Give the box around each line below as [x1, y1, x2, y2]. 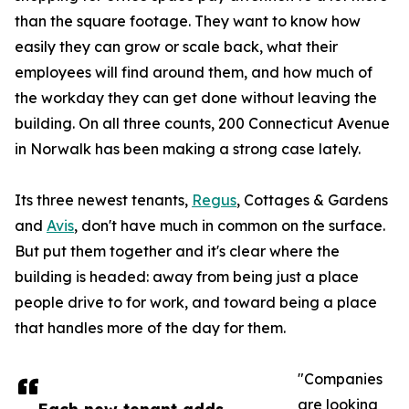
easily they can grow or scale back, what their [15, 37, 338, 57]
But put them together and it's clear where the [15, 242, 340, 261]
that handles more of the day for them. [15, 319, 286, 338]
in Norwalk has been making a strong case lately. [15, 140, 361, 159]
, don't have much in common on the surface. [74, 216, 385, 236]
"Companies [298, 370, 383, 389]
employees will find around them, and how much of [15, 63, 372, 82]
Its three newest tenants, [15, 191, 192, 210]
